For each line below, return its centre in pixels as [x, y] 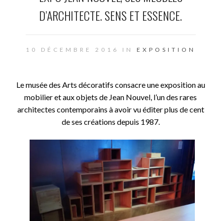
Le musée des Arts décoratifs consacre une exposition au [110, 85]
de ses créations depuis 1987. [110, 122]
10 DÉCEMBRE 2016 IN [81, 50]
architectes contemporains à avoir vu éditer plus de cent [110, 109]
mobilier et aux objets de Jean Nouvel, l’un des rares [110, 97]
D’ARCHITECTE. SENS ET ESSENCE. [110, 15]
